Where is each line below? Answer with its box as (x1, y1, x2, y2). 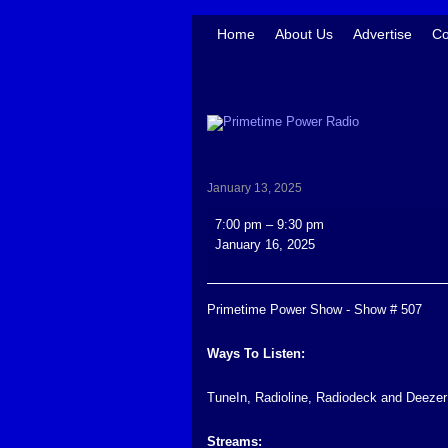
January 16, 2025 (215, 237, 315, 252)
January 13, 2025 (207, 181, 302, 195)
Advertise (353, 26, 412, 42)
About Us (275, 26, 333, 42)
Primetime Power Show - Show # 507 (207, 302, 422, 317)
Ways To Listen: (207, 346, 305, 361)
